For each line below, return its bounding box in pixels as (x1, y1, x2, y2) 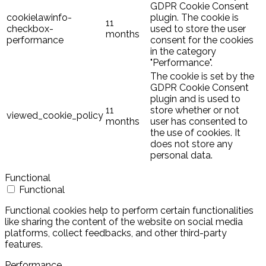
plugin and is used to (150, 93, 240, 104)
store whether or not (150, 104, 239, 116)
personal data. (150, 149, 213, 161)
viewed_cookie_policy (7, 109, 103, 121)
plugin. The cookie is (150, 11, 239, 23)
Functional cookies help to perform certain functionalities (5, 204, 254, 216)
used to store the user (150, 23, 246, 34)
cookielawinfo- (7, 11, 72, 23)
